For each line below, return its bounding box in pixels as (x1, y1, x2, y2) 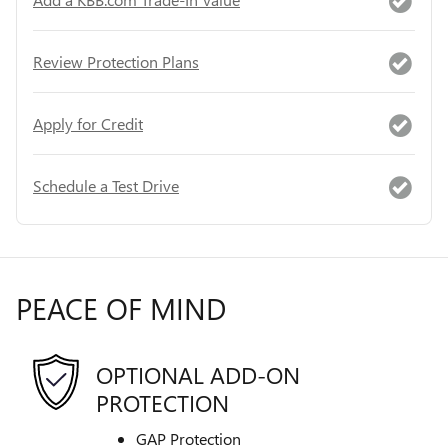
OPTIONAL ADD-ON (96, 358, 300, 390)
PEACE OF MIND (16, 288, 226, 329)
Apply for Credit (33, 112, 143, 134)
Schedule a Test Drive (33, 174, 179, 196)
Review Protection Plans (33, 50, 199, 72)
